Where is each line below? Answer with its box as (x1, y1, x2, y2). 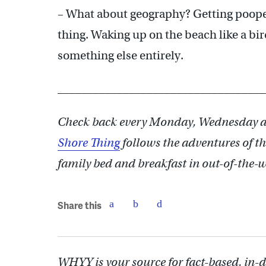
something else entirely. (58, 47, 183, 63)
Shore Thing (58, 135, 120, 150)
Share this (58, 198, 102, 213)
